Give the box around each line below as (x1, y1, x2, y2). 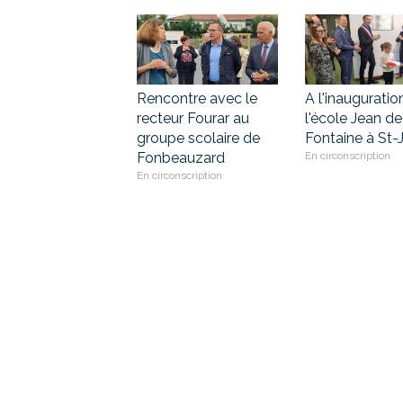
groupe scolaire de (137, 130, 260, 148)
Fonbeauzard (137, 149, 225, 167)
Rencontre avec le (137, 90, 257, 108)
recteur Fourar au (137, 110, 249, 128)
